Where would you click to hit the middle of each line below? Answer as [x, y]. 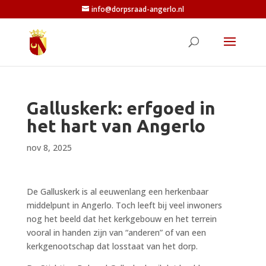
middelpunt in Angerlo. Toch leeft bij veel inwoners [124, 205]
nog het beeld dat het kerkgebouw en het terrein [121, 219]
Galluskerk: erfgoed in [121, 108]
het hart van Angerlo [116, 126]
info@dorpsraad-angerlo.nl [137, 9]
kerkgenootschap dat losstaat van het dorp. [112, 246]
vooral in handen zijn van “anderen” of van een [116, 232]
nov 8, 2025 [49, 148]
